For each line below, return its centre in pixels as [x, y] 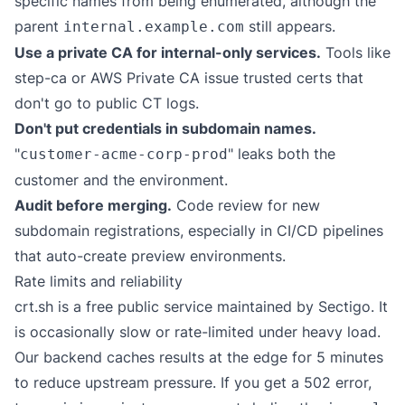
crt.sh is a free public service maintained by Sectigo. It [201, 306]
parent [39, 26]
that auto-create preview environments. [150, 256]
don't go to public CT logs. [107, 103]
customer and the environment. [121, 180]
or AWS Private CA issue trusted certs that [215, 78]
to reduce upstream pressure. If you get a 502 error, [193, 382]
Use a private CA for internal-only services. [168, 52]
